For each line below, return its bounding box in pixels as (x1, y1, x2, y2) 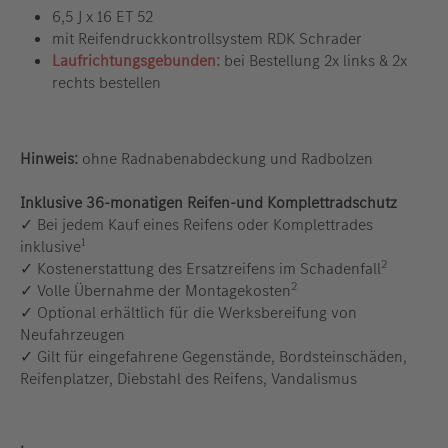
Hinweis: (20, 148, 78, 170)
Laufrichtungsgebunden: (52, 50, 220, 72)
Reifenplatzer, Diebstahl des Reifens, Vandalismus (20, 368, 357, 390)
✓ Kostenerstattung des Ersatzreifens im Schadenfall (20, 258, 381, 280)
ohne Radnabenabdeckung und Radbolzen (78, 148, 373, 170)
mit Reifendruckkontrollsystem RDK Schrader (52, 28, 362, 50)
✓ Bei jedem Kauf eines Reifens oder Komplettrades (20, 214, 373, 236)
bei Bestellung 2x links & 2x (220, 50, 407, 72)
